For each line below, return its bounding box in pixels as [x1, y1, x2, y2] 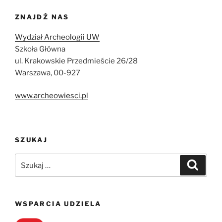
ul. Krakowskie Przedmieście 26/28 [15, 56, 138, 65]
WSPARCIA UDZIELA [15, 200, 102, 208]
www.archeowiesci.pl [15, 91, 88, 101]
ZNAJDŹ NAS [15, 13, 69, 21]
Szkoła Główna [15, 44, 65, 54]
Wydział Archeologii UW [15, 32, 100, 42]
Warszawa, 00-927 [15, 68, 80, 77]
